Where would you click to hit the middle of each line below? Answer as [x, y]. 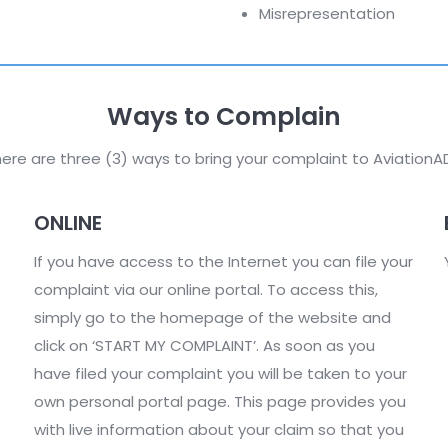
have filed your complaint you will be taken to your [220, 373]
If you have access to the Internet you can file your [223, 261]
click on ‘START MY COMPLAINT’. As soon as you [204, 345]
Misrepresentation [327, 13]
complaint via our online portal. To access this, [206, 289]
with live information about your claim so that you [219, 429]
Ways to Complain [224, 116]
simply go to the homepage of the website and [212, 317]
